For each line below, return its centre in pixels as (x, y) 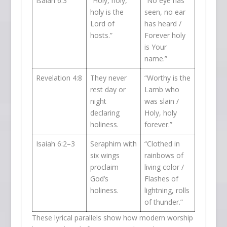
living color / (164, 167)
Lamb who (162, 90)
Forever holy (165, 35)
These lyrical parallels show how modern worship (112, 218)
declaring (105, 113)
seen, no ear (165, 12)
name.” (156, 59)
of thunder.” (163, 202)
